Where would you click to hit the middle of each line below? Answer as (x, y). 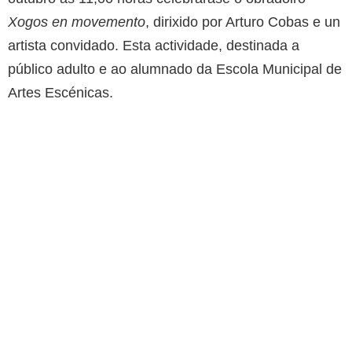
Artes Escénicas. (60, 93)
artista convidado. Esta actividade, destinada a (154, 46)
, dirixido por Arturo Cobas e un (243, 22)
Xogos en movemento (77, 22)
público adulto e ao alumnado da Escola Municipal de (175, 70)
